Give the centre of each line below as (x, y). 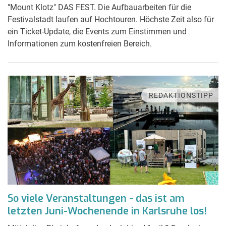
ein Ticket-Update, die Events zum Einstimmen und (97, 31)
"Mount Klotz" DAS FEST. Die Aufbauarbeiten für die (99, 7)
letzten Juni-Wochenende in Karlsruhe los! (107, 211)
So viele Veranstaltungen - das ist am (96, 198)
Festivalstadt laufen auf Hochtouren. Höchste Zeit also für (111, 19)
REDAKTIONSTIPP (181, 95)
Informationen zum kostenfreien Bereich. (80, 43)
